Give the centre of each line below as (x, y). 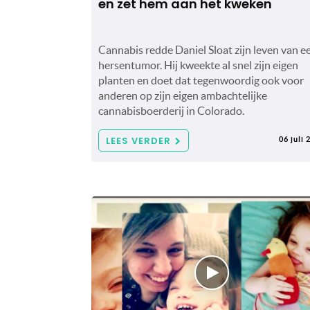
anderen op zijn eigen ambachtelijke (183, 95)
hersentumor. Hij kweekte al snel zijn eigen (198, 65)
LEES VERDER (138, 140)
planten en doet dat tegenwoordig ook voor (201, 80)
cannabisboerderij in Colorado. (171, 110)
